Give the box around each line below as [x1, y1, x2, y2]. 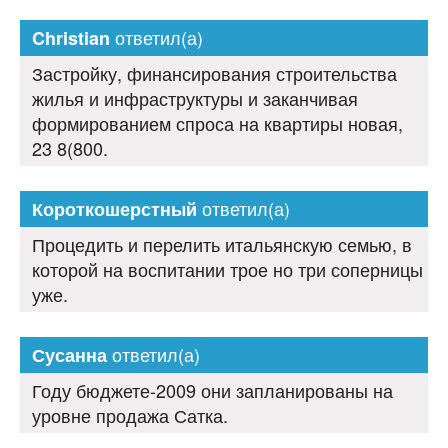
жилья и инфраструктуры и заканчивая [32, 85, 358, 112]
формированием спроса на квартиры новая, [32, 110, 403, 137]
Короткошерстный [32, 196, 197, 223]
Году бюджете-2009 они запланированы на [32, 377, 393, 404]
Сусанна [32, 342, 107, 369]
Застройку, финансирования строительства [32, 60, 397, 87]
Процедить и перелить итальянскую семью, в [32, 231, 412, 258]
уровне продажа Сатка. [32, 402, 228, 429]
